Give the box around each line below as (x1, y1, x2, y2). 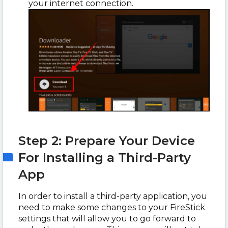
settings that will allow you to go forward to (18, 213, 196, 223)
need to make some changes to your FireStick (18, 202, 205, 212)
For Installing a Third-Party (18, 150, 191, 165)
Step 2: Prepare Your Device (18, 133, 195, 148)
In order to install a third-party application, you (18, 191, 207, 201)
